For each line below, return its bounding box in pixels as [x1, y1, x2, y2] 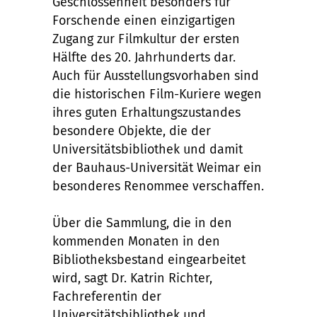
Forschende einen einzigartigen [52, 12, 236, 28]
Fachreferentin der [52, 288, 161, 304]
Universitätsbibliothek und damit [52, 141, 243, 157]
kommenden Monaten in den [52, 233, 220, 249]
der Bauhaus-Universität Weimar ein [52, 159, 262, 175]
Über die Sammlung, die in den [52, 214, 232, 231]
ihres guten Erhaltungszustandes [52, 104, 241, 120]
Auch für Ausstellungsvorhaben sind [52, 67, 259, 83]
